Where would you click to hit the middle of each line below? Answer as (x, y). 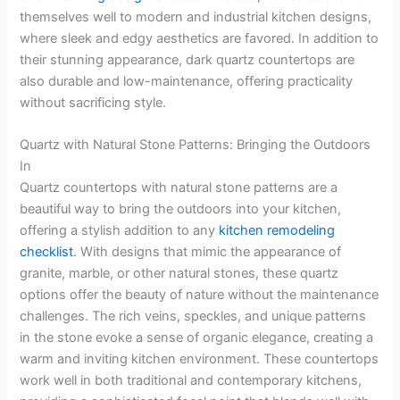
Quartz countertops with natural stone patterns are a (179, 188)
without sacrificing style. (93, 102)
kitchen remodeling (277, 231)
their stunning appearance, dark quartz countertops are (187, 59)
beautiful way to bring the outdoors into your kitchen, (181, 209)
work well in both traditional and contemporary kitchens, (191, 381)
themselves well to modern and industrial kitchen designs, (196, 17)
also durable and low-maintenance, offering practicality (187, 81)
